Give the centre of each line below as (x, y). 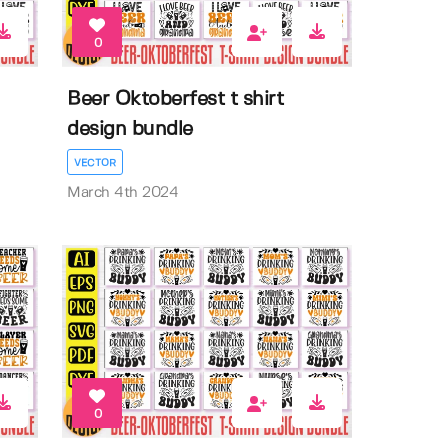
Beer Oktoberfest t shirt (175, 99)
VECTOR (95, 162)
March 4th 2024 (123, 192)
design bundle (130, 129)
